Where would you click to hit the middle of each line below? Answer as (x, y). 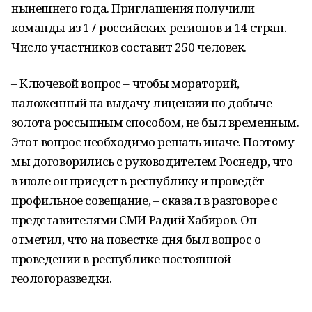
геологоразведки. (62, 278)
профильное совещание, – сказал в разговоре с (145, 200)
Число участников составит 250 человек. (129, 47)
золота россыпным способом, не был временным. (155, 122)
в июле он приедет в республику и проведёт (138, 181)
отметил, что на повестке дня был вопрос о (136, 239)
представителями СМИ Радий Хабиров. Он (134, 220)
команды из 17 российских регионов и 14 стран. (149, 28)
